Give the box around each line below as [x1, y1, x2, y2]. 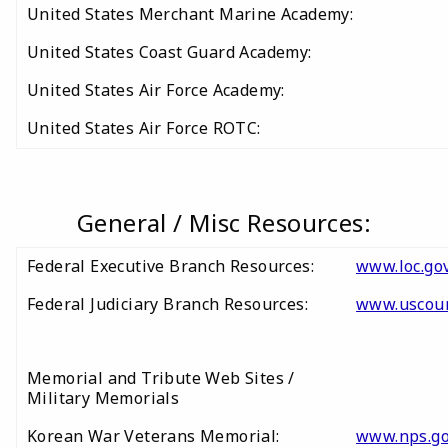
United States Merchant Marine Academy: [27, 3, 354, 25]
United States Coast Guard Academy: [27, 41, 317, 63]
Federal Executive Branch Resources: [27, 255, 315, 277]
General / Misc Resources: [77, 206, 371, 239]
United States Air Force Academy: [27, 79, 290, 101]
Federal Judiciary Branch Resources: [27, 293, 313, 315]
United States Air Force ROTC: [27, 117, 266, 139]
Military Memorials [27, 387, 180, 409]
